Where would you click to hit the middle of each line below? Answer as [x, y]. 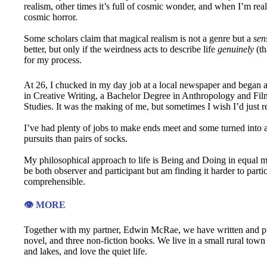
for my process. [53, 60]
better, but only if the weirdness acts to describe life [121, 49]
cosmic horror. [51, 17]
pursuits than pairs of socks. [76, 139]
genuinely [236, 49]
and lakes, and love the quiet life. [86, 251]
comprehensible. [55, 181]
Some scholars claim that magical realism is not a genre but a [139, 38]
